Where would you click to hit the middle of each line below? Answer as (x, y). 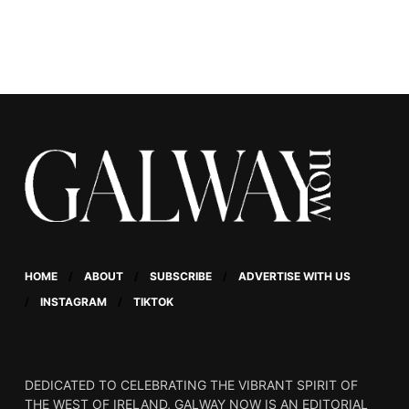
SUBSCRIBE (180, 277)
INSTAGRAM (73, 302)
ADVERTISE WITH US (294, 277)
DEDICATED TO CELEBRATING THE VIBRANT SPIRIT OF (191, 385)
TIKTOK (153, 302)
